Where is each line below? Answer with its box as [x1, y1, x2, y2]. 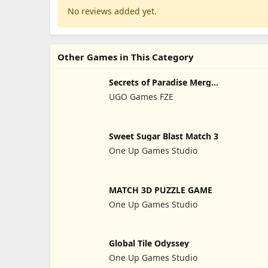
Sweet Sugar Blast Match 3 [108, 130, 218, 142]
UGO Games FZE [108, 91, 173, 102]
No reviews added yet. [68, 5, 157, 17]
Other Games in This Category [57, 51, 194, 63]
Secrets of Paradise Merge [108, 77, 216, 88]
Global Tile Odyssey [108, 237, 189, 249]
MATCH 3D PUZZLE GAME [108, 184, 212, 196]
